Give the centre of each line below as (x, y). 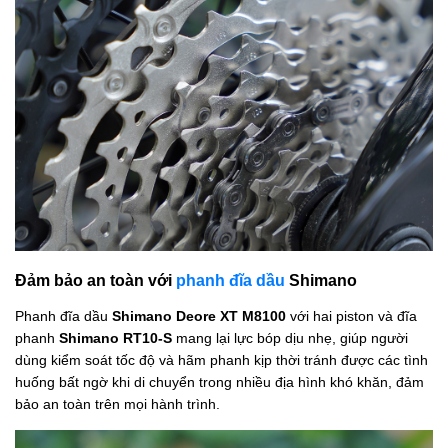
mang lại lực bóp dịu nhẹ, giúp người (290, 337)
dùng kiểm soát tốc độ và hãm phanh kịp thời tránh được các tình (221, 359)
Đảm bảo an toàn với (95, 279)
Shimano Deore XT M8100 (199, 315)
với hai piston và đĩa (351, 315)
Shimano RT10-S (115, 337)
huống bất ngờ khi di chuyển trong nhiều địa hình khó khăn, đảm (219, 381)
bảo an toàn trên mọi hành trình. (117, 403)
